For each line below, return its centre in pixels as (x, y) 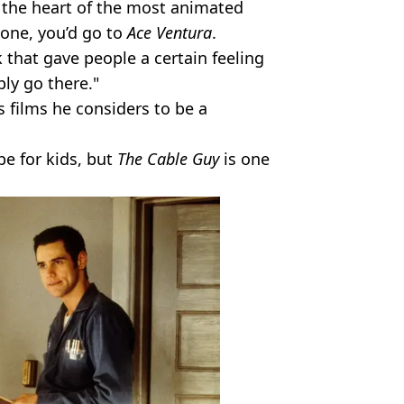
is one (244, 158)
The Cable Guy (168, 158)
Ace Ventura (170, 32)
